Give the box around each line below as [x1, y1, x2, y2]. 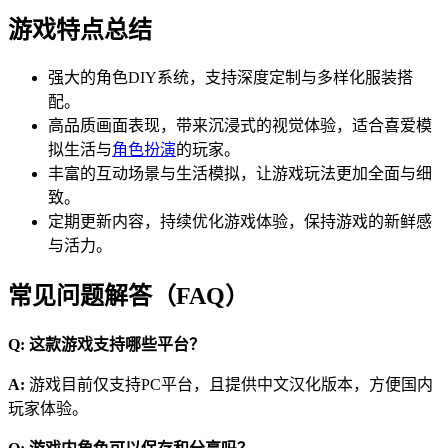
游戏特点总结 [8, 16, 152, 43]
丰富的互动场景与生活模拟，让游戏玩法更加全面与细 [48, 165, 432, 183]
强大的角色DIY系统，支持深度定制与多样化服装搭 [48, 69, 413, 87]
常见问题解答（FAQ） [8, 283, 249, 310]
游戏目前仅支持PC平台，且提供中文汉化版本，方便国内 [29, 376, 433, 394]
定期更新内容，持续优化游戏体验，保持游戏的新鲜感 [48, 213, 432, 231]
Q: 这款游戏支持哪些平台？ [8, 336, 205, 354]
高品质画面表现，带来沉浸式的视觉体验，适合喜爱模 [48, 117, 432, 135]
